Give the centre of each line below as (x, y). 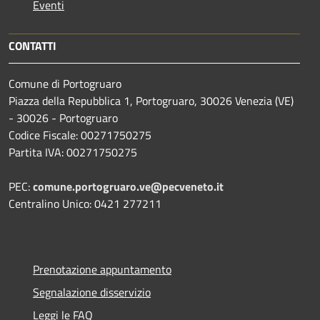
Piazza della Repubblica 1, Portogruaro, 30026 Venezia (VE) (151, 101)
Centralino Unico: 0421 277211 (85, 204)
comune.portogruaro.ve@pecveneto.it (128, 187)
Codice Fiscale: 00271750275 (80, 135)
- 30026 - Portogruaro (63, 118)
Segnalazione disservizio (92, 292)
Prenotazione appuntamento (102, 270)
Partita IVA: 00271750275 (73, 152)
